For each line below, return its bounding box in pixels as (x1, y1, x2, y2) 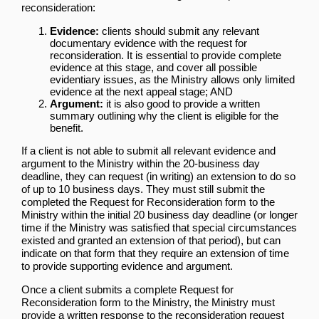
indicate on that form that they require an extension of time (21, 246, 289, 259)
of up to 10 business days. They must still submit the (21, 182, 265, 195)
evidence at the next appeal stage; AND (50, 85, 233, 98)
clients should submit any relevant (99, 24, 259, 37)
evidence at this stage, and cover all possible (50, 61, 257, 73)
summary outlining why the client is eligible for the (50, 109, 278, 122)
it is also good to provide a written (103, 97, 260, 110)
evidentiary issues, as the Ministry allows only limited (50, 73, 295, 85)
